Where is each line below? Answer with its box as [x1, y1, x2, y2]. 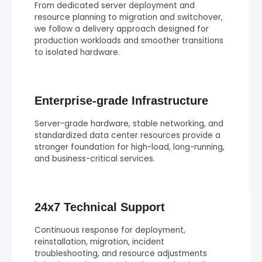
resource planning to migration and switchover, [35, 11, 223, 23]
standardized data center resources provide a [35, 129, 220, 141]
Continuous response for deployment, [35, 224, 185, 236]
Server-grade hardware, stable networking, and [35, 118, 223, 129]
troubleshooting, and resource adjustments [35, 247, 207, 259]
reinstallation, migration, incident [35, 236, 164, 247]
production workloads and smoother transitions [35, 35, 223, 46]
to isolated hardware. [35, 46, 120, 58]
